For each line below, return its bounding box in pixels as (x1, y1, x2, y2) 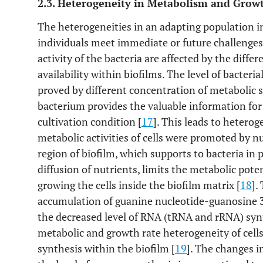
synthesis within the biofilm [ (38, 241, 175, 255)
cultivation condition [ (38, 114, 141, 129)
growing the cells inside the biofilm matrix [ (38, 178, 240, 192)
